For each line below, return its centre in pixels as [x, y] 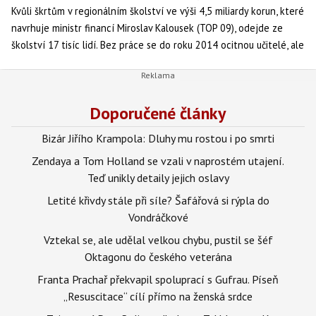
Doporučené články [158, 113]
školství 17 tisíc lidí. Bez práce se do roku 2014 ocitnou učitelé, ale [158, 45]
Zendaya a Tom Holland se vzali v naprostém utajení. [158, 160]
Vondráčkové [158, 217]
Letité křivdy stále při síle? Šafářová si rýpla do [158, 200]
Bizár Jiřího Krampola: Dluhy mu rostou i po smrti [158, 138]
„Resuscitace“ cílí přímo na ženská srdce [158, 296]
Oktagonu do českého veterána [158, 256]
